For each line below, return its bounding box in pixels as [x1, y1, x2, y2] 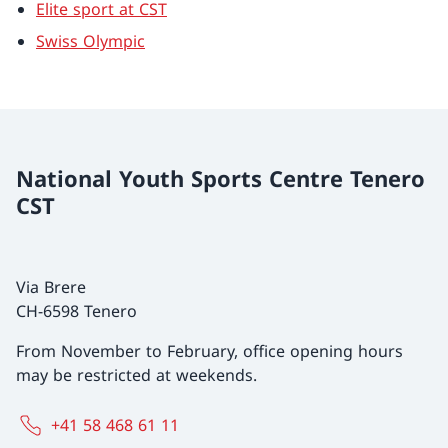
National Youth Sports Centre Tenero [16, 163, 425, 193]
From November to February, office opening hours [16, 340, 403, 362]
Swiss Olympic [36, 30, 145, 52]
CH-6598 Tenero [16, 300, 137, 322]
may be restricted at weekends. [16, 364, 257, 386]
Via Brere [16, 276, 86, 298]
